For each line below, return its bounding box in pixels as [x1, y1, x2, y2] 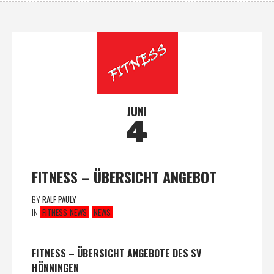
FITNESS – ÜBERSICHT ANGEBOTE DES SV [31, 246, 201, 261]
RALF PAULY [42, 193, 76, 206]
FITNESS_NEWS [42, 206, 87, 219]
